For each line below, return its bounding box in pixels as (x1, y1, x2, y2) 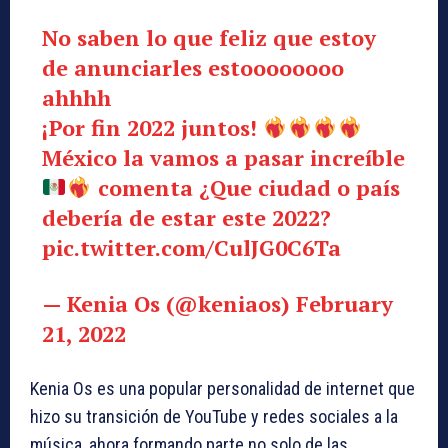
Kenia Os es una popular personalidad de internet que (30, 378, 415, 400)
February (295, 289, 393, 319)
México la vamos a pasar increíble (41, 143, 405, 173)
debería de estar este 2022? (41, 203, 331, 233)
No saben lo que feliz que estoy (41, 23, 376, 53)
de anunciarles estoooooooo (41, 53, 344, 83)
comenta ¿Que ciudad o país (91, 173, 400, 203)
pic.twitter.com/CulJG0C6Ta (41, 233, 341, 263)
